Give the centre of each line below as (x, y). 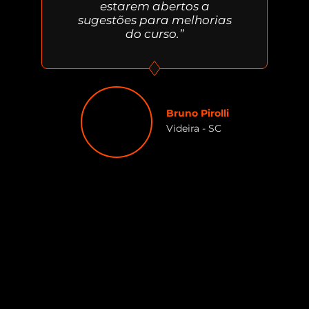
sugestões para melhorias (154, 20)
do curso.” (154, 34)
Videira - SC (193, 129)
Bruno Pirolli (197, 113)
